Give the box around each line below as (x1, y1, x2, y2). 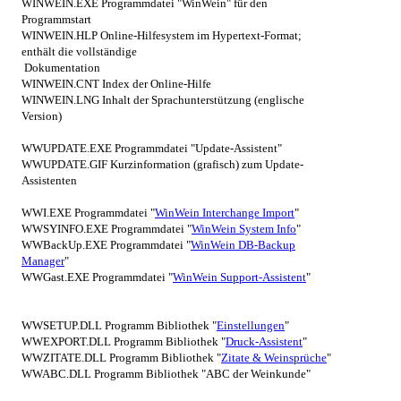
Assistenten (21, 173, 77, 187)
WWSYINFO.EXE (21, 221, 111, 235)
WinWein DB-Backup (191, 237, 295, 252)
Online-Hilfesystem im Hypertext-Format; (100, 28, 302, 42)
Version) (21, 108, 62, 123)
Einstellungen (217, 318, 285, 332)
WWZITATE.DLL (21, 350, 109, 364)
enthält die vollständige (21, 44, 137, 58)
